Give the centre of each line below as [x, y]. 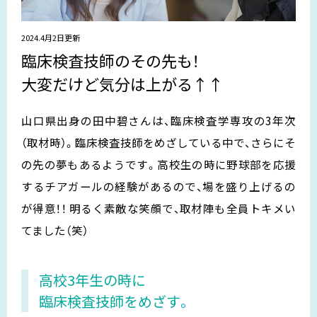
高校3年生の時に [92, 279]
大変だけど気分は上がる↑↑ [122, 83]
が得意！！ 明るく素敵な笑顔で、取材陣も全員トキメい [158, 208]
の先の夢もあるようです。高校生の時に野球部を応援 [158, 164]
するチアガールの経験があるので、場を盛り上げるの [158, 186]
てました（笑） [55, 230]
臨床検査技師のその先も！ [110, 60]
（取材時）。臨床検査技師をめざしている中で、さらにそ [158, 142]
